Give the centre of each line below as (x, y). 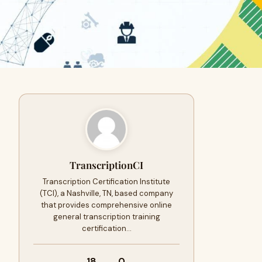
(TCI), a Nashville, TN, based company (106, 193)
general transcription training (106, 217)
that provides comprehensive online (106, 205)
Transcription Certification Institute (106, 182)
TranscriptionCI (106, 165)
